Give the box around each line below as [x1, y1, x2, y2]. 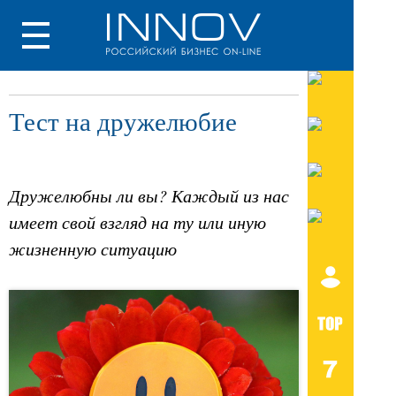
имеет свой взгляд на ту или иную [9, 210, 266, 234]
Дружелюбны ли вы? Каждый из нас [9, 184, 289, 208]
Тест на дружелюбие [9, 104, 237, 138]
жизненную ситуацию [9, 237, 177, 261]
